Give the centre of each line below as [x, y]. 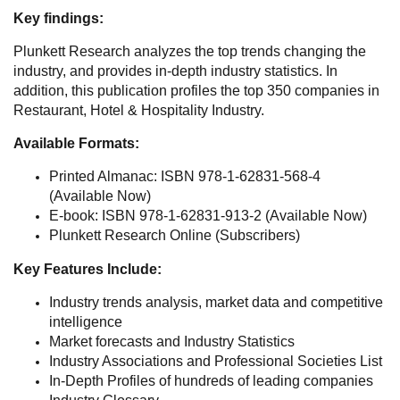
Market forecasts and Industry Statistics [172, 341]
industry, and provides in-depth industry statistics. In [175, 71]
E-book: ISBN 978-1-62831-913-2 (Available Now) [208, 215]
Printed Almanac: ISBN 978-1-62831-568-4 [185, 176]
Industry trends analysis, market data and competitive [216, 302]
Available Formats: [76, 143]
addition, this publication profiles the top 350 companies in [196, 90]
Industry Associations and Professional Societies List [216, 361]
